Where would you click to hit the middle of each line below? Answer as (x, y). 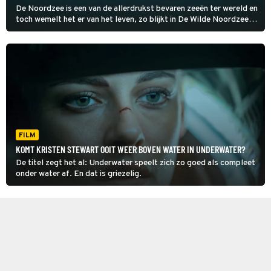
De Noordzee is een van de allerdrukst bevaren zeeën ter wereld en (137, 9)
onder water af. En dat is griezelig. (79, 174)
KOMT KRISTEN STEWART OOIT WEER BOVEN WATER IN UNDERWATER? (131, 149)
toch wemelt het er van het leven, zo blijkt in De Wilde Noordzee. (133, 20)
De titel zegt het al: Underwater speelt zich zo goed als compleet (135, 163)
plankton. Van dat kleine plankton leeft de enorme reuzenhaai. (128, 41)
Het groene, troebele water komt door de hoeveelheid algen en (130, 31)
